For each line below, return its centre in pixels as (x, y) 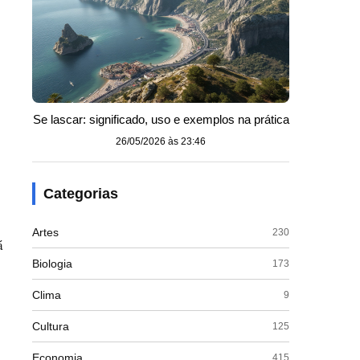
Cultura (51, 326)
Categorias (81, 194)
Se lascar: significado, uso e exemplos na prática (161, 119)
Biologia (52, 264)
